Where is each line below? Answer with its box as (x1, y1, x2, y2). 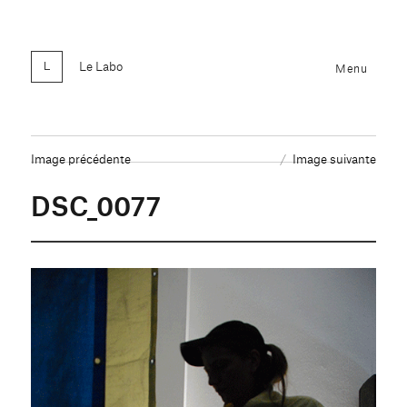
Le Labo (79, 56, 124, 74)
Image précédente (31, 150, 132, 166)
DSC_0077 (31, 185, 162, 223)
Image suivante (292, 150, 376, 166)
